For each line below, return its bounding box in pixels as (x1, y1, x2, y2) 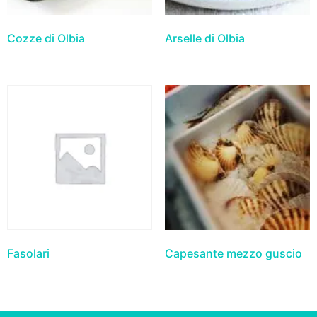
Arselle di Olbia (164, 30, 245, 45)
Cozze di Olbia (7, 30, 85, 45)
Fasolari (7, 246, 50, 260)
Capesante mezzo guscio (164, 246, 302, 260)
